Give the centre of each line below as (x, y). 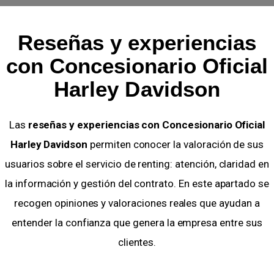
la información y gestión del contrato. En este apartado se (137, 183)
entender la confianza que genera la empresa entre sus (137, 222)
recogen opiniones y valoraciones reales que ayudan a (137, 203)
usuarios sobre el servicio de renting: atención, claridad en (137, 164)
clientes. (137, 242)
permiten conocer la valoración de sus (176, 144)
